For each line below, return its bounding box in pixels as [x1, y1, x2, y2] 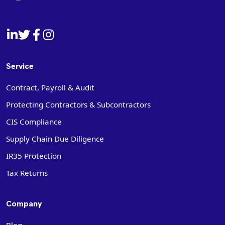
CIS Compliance [6, 117, 62, 127]
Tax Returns [6, 168, 48, 178]
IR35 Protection [6, 151, 61, 161]
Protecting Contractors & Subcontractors [6, 99, 151, 109]
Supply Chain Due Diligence [6, 134, 104, 144]
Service [6, 61, 34, 71]
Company [6, 199, 42, 209]
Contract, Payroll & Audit [6, 82, 94, 92]
